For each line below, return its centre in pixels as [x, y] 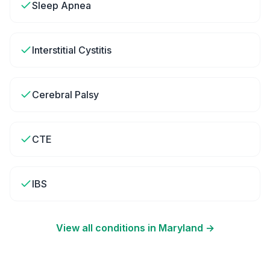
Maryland [181, 228]
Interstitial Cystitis [72, 50]
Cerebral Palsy [65, 95]
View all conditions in [107, 228]
